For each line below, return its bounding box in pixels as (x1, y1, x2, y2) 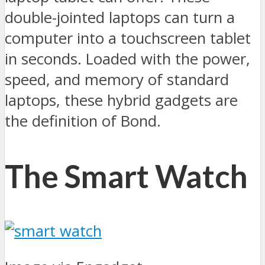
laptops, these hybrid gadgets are (5, 90, 238, 111)
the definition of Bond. (5, 111, 161, 132)
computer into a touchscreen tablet (5, 28, 251, 49)
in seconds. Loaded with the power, (5, 49, 250, 70)
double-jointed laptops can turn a (5, 7, 235, 28)
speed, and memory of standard (5, 69, 229, 91)
